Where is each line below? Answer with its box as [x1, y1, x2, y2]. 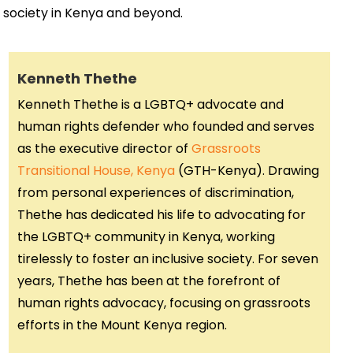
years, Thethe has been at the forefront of [17, 271, 281, 290]
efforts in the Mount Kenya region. [17, 315, 227, 334]
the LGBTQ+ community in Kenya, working [17, 227, 275, 246]
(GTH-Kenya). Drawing [174, 161, 319, 180]
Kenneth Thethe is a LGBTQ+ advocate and [17, 95, 284, 113]
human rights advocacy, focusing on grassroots [17, 293, 310, 312]
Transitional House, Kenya [17, 161, 175, 180]
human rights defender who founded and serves [17, 117, 314, 136]
